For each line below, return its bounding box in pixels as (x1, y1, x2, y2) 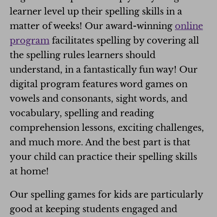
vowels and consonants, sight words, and (10, 93, 187, 104)
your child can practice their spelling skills (10, 151, 197, 162)
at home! (10, 166, 49, 177)
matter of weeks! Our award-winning (10, 20, 175, 31)
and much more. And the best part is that (10, 137, 190, 148)
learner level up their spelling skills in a (10, 6, 182, 17)
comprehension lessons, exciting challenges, (10, 122, 204, 133)
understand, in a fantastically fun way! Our (10, 64, 198, 75)
